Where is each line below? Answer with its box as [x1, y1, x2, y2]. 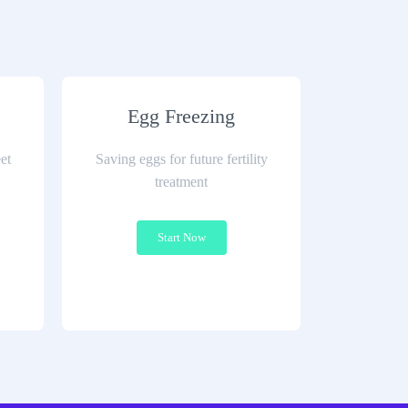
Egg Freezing [127, 105, 236, 127]
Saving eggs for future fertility [95, 151, 268, 167]
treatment [155, 174, 209, 189]
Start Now [157, 230, 206, 244]
